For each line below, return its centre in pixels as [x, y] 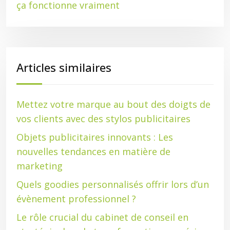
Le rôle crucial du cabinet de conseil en [102, 217]
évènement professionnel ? [76, 199]
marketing [40, 166]
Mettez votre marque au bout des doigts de [113, 104]
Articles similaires [64, 67]
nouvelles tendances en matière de [93, 151]
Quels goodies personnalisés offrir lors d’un [113, 184]
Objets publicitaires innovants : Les [95, 137]
